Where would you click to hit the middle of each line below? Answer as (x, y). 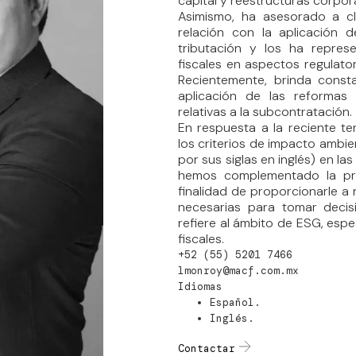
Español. (235, 302)
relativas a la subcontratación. (265, 111)
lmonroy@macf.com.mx (238, 270)
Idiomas (200, 286)
